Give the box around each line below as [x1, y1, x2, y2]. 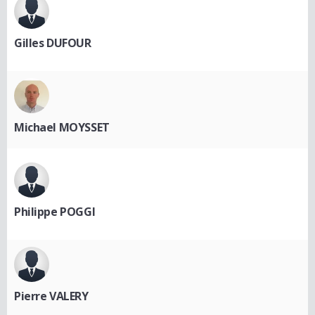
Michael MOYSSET [14, 120, 110, 135]
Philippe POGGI [14, 204, 96, 219]
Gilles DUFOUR [14, 35, 91, 51]
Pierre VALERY [14, 288, 89, 304]
